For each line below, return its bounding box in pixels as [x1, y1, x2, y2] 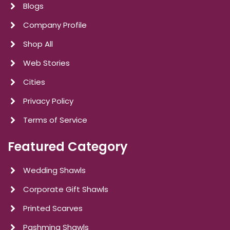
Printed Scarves [23, 203, 83, 214]
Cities [23, 76, 45, 88]
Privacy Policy [23, 95, 73, 107]
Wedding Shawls [23, 165, 86, 176]
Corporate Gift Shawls [23, 184, 108, 195]
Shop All [23, 39, 53, 50]
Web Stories [23, 57, 70, 69]
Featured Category [8, 138, 128, 156]
